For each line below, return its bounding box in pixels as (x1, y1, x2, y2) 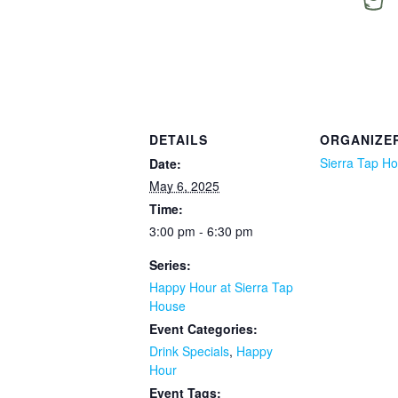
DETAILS (149, 131, 208, 149)
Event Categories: (149, 320, 258, 338)
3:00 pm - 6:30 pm (149, 222, 253, 241)
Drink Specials (149, 342, 229, 361)
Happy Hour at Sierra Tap (149, 278, 293, 297)
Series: (149, 256, 191, 275)
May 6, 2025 (149, 177, 219, 195)
